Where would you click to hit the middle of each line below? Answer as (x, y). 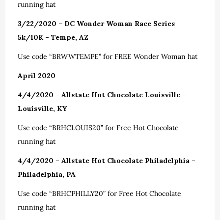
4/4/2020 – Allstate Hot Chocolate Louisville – (102, 95)
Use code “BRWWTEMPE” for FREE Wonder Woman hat (108, 56)
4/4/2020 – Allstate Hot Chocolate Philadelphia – (107, 161)
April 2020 (37, 76)
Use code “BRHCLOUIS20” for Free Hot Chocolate (98, 128)
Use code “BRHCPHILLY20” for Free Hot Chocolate (100, 193)
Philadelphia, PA (47, 174)
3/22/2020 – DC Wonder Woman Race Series (96, 24)
